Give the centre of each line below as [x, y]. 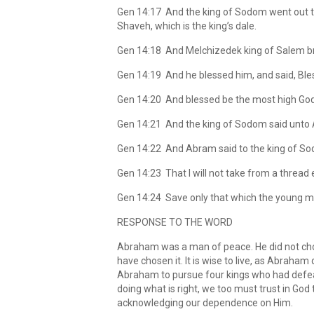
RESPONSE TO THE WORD [175, 222]
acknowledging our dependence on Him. [205, 303]
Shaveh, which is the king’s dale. [187, 26]
